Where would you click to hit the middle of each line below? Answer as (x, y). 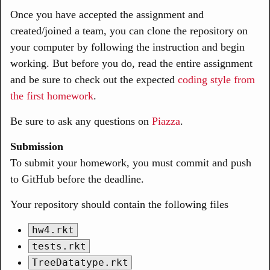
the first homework (52, 96)
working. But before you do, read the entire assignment (131, 63)
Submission (37, 146)
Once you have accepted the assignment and (107, 14)
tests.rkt (59, 246)
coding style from (216, 80)
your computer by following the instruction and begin (127, 47)
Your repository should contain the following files (119, 204)
